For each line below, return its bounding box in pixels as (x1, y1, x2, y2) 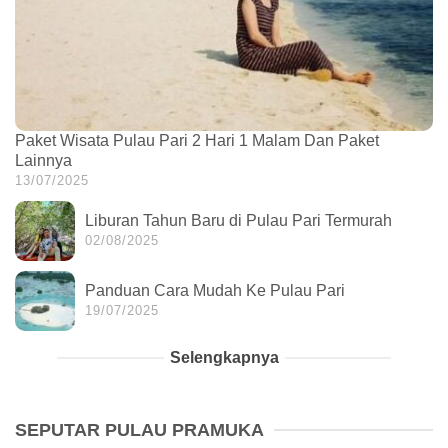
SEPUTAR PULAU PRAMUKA (15, 419, 264, 440)
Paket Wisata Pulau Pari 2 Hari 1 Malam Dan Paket (15, 131, 379, 149)
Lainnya (15, 151, 72, 169)
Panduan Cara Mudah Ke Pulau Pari (85, 281, 345, 299)
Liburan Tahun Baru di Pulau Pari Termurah (85, 211, 392, 229)
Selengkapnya (169, 348, 279, 366)
